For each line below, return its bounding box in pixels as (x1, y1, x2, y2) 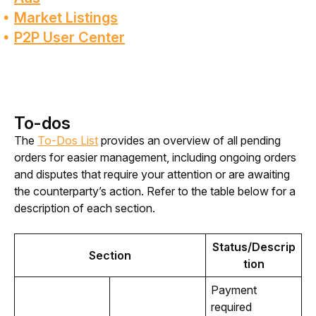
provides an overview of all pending (98, 133, 281, 148)
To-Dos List (37, 133, 98, 148)
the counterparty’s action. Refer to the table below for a (14, 184, 296, 199)
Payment (210, 283, 257, 298)
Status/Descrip (212, 240, 296, 255)
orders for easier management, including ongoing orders (14, 150, 296, 165)
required (210, 300, 252, 315)
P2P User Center (14, 29, 125, 47)
